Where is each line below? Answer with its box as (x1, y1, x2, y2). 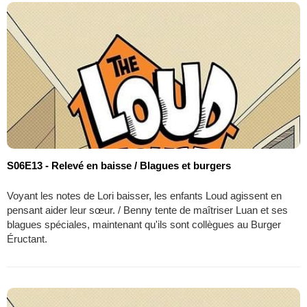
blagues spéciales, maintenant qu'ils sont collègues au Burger (7, 219, 281, 231)
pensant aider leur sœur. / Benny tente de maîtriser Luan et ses (7, 204, 288, 217)
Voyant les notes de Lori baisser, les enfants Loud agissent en (7, 190, 282, 202)
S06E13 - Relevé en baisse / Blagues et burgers (7, 160, 231, 172)
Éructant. (7, 233, 47, 245)
